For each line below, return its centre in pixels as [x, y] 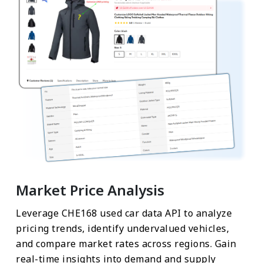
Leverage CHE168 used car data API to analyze [124, 213]
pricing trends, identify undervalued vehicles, [122, 228]
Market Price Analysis [90, 190]
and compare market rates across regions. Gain [126, 243]
